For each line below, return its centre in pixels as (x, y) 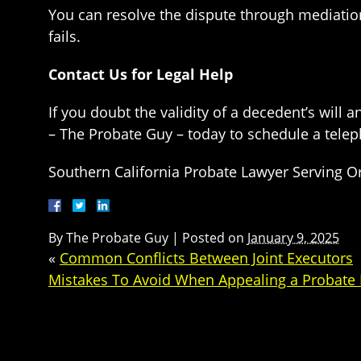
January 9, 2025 (293, 238)
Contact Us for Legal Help (141, 74)
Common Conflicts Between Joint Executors (206, 258)
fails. (64, 36)
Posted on (215, 238)
